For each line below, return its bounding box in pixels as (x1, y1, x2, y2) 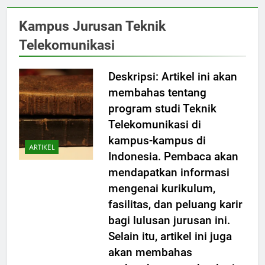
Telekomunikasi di (108, 118, 201, 132)
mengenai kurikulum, (108, 182, 215, 196)
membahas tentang (108, 86, 206, 100)
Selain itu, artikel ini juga (108, 230, 232, 244)
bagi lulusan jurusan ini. (108, 214, 230, 228)
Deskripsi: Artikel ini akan (108, 70, 237, 84)
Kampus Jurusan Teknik (19, 18, 166, 35)
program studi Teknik (108, 102, 216, 116)
